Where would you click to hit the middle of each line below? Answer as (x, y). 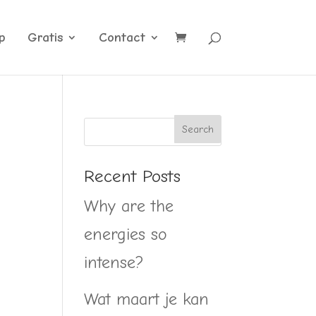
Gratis (45, 37)
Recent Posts (133, 176)
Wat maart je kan (147, 299)
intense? (114, 262)
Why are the (129, 206)
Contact (122, 37)
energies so (126, 234)
